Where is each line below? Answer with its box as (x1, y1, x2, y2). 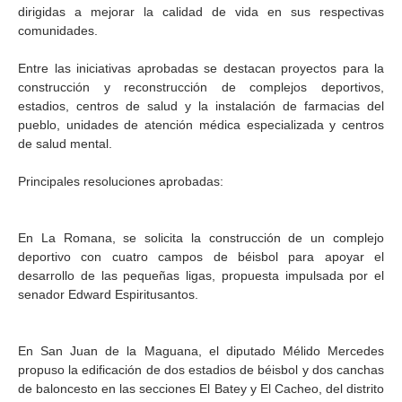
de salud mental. (18, 136, 112, 151)
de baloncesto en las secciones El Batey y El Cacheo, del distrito (18, 381, 384, 396)
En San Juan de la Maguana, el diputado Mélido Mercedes (18, 344, 384, 358)
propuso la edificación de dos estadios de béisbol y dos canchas (18, 363, 384, 377)
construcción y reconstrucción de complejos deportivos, (18, 80, 384, 94)
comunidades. (18, 23, 98, 38)
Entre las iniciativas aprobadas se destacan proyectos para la (18, 61, 384, 75)
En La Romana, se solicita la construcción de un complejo (18, 231, 384, 245)
